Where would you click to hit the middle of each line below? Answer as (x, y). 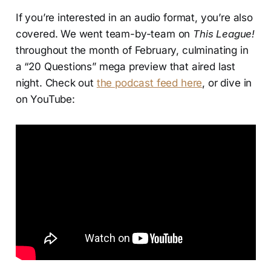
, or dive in (227, 83)
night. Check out (56, 83)
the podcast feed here (149, 83)
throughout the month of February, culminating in (132, 51)
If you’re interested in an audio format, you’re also (134, 18)
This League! (224, 34)
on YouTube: (45, 100)
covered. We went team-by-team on (104, 34)
